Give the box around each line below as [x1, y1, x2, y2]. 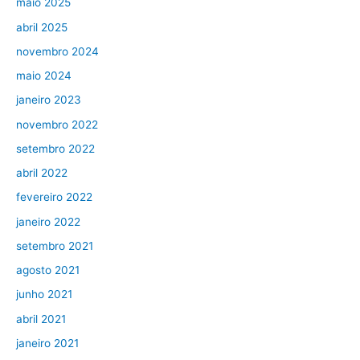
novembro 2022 [16, 117, 98, 131]
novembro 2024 [16, 44, 99, 58]
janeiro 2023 [16, 93, 81, 107]
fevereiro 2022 [16, 190, 92, 204]
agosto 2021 [16, 264, 80, 277]
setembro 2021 [16, 239, 93, 252]
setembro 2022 [16, 141, 95, 155]
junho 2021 [16, 288, 72, 301]
